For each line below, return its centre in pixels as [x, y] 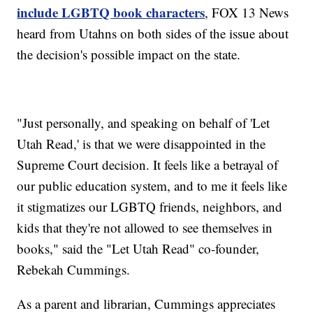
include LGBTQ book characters [111, 13]
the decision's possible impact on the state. [129, 54]
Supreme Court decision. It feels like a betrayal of [148, 165]
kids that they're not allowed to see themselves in [145, 228]
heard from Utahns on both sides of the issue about [153, 34]
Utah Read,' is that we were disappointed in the [141, 144]
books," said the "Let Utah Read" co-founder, [138, 249]
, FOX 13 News [247, 13]
